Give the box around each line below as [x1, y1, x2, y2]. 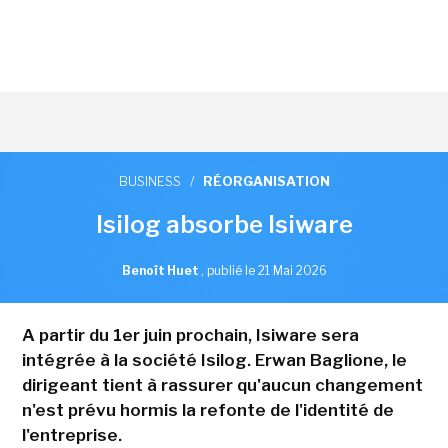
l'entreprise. [21, 424, 122, 445]
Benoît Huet [121, 262, 201, 278]
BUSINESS [118, 172, 181, 189]
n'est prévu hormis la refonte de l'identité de [21, 399, 394, 420]
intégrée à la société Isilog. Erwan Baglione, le [21, 349, 407, 370]
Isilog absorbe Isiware [95, 209, 353, 239]
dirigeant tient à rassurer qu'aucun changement [21, 374, 423, 395]
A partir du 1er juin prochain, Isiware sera [21, 324, 359, 345]
